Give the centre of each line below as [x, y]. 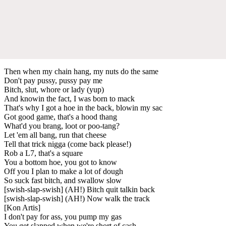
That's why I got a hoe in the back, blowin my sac [83, 107]
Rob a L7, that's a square [43, 153]
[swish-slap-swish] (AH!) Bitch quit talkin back [79, 189]
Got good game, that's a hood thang [61, 117]
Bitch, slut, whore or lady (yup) [54, 89]
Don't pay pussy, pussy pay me [53, 80]
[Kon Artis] [22, 207]
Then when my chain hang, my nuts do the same [81, 71]
